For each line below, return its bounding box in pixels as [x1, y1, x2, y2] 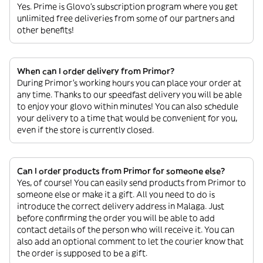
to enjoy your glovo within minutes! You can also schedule [17, 101, 238, 112]
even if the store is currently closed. [17, 124, 154, 136]
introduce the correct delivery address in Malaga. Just [17, 201, 224, 212]
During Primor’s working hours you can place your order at [17, 77, 241, 89]
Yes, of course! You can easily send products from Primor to [17, 177, 246, 188]
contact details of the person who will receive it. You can [17, 224, 234, 235]
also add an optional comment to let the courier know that [17, 236, 244, 247]
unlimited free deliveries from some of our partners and [17, 13, 235, 24]
